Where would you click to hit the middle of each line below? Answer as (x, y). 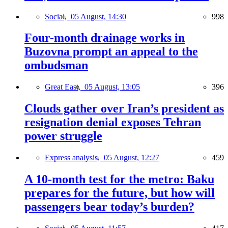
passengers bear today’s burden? (109, 207)
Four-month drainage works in (105, 38)
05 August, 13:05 (112, 87)
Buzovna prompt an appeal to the (111, 52)
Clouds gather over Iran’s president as (124, 109)
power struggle (63, 136)
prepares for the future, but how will (120, 193)
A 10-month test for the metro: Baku (119, 179)
